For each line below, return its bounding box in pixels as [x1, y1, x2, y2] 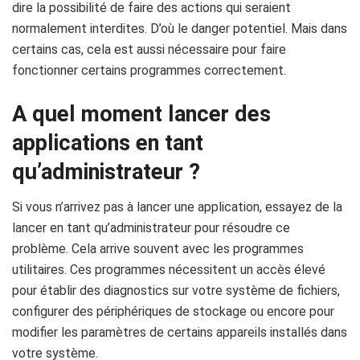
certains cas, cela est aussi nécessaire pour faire [12, 42, 286, 58]
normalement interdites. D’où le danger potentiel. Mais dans [12, 21, 347, 37]
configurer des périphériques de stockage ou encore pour [12, 304, 334, 320]
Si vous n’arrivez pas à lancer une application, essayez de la [12, 199, 342, 215]
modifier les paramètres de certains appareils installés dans [12, 325, 347, 341]
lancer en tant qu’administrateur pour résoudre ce [12, 220, 290, 236]
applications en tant [12, 129, 203, 156]
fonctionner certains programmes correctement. [12, 63, 286, 79]
